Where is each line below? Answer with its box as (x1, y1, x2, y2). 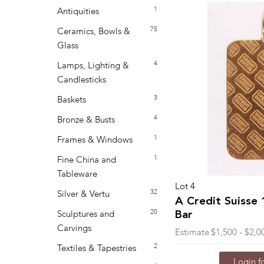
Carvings (57, 225, 91, 233)
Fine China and (57, 156, 116, 164)
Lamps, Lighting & (57, 62, 129, 70)
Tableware (57, 170, 97, 179)
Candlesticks (57, 76, 106, 84)
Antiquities (57, 8, 99, 16)
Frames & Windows (57, 136, 133, 144)
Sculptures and (57, 210, 114, 219)
